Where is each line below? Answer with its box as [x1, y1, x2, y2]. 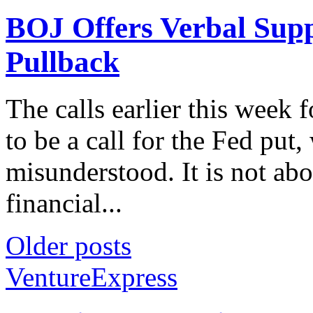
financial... [6, 187, 122, 218]
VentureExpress [6, 261, 177, 292]
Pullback [6, 45, 119, 78]
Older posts [6, 230, 131, 261]
